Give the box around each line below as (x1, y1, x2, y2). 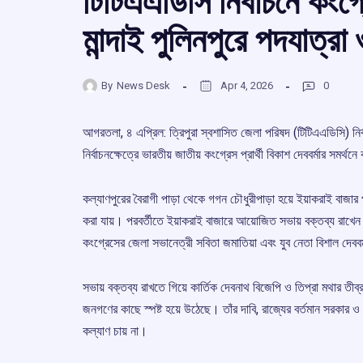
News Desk (117, 79, 170, 92)
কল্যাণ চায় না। (83, 322, 147, 339)
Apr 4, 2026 (220, 79, 273, 92)
